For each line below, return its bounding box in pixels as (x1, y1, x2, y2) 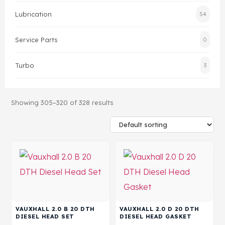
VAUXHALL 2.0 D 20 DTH (120, 205, 199, 212)
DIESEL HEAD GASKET (120, 213, 191, 220)
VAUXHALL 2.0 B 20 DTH (16, 205, 95, 212)
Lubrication (15, 10, 52, 18)
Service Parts (15, 36, 58, 44)
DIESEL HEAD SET (16, 213, 74, 220)
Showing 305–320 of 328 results (11, 98, 114, 106)
